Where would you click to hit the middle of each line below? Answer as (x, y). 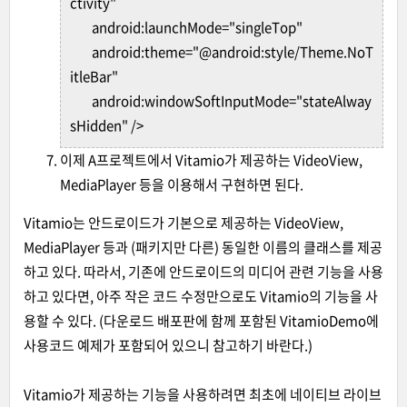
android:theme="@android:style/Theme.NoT (233, 52)
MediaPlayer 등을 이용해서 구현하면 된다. (182, 184)
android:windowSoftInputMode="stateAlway (232, 101)
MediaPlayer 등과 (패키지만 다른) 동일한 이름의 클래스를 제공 (203, 247)
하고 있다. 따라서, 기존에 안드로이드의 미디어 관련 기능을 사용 (203, 272)
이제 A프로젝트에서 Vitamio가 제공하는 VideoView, (211, 160)
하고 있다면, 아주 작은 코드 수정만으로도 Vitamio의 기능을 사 (201, 296)
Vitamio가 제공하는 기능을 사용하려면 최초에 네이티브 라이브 (203, 394)
